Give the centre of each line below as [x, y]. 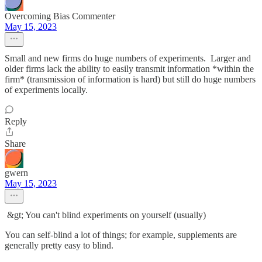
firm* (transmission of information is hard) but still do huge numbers [130, 79]
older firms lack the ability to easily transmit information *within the [129, 69]
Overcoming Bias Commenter [60, 16]
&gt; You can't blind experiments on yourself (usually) [105, 215]
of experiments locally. [46, 90]
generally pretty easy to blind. [59, 245]
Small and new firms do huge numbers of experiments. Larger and [128, 58]
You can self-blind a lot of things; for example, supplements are [121, 235]
